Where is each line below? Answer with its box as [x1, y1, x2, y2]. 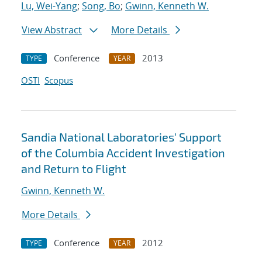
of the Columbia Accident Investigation [21, 146, 225, 160]
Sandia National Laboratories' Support [21, 130, 222, 144]
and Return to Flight [21, 161, 126, 176]
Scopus [44, 74, 73, 87]
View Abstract [22, 23, 82, 37]
